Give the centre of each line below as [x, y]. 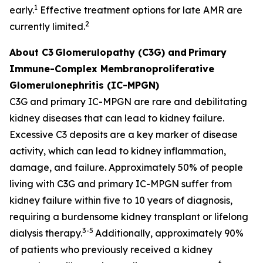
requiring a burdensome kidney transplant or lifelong [129, 217]
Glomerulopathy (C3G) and [121, 52]
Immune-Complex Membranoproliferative [112, 69]
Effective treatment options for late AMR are [140, 10]
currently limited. [47, 26]
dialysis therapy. [46, 233]
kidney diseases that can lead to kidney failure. [117, 118]
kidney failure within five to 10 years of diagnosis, [121, 200]
